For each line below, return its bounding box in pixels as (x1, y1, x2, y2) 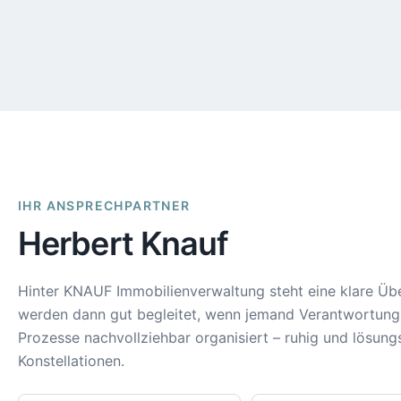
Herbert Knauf (18, 224, 229, 263)
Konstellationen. (18, 352, 124, 370)
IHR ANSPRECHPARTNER (18, 198, 191, 213)
